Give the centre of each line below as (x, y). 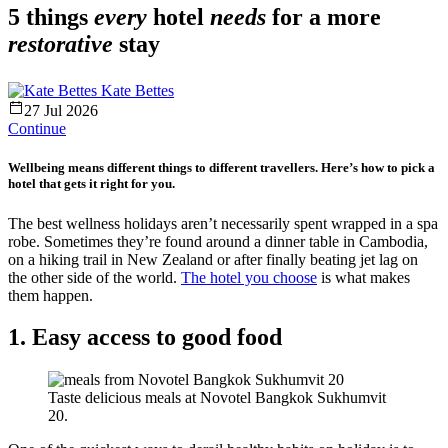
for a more (323, 17)
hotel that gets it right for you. (91, 184)
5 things (51, 17)
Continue (37, 129)
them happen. (50, 295)
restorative (60, 44)
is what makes (363, 277)
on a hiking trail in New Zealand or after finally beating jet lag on (213, 259)
